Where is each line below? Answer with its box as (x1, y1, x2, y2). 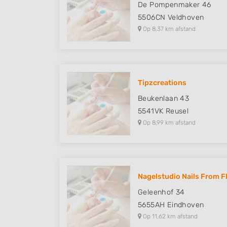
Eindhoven (167, 201, 204, 209)
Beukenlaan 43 (138, 94, 190, 103)
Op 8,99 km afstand (141, 119, 196, 126)
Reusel (165, 107, 189, 116)
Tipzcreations (138, 79, 186, 87)
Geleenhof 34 (138, 188, 185, 197)
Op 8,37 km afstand (141, 25, 196, 32)
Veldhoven (167, 13, 204, 22)
